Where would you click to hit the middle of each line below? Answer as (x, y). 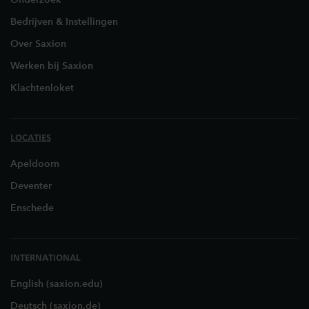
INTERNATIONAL (46, 257)
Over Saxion (38, 44)
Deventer (31, 186)
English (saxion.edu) (57, 284)
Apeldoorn (35, 164)
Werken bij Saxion (52, 66)
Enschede (32, 208)
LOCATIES (31, 137)
